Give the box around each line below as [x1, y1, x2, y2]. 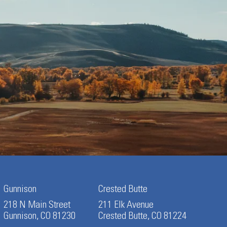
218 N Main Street [4, 201, 70, 211]
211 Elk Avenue [98, 201, 154, 211]
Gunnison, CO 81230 [4, 212, 75, 222]
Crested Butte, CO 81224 [98, 212, 186, 222]
